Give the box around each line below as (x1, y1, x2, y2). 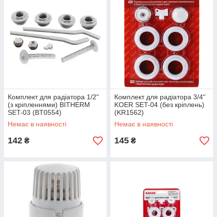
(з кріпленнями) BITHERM (8, 101, 90, 109)
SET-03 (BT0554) (8, 108, 62, 117)
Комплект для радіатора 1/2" (8, 93, 99, 101)
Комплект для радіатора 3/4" (114, 93, 205, 101)
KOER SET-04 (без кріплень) (114, 101, 204, 109)
